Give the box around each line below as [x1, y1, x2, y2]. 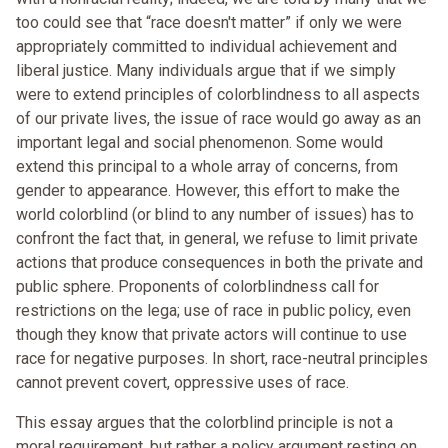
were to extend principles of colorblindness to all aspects [16, 85, 420, 105]
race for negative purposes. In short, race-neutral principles [16, 349, 428, 369]
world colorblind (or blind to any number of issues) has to [16, 205, 414, 225]
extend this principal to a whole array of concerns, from [16, 157, 398, 177]
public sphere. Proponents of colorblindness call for [16, 277, 379, 297]
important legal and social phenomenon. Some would [16, 133, 383, 153]
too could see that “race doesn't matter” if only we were [16, 13, 402, 33]
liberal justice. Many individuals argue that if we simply [16, 61, 396, 81]
